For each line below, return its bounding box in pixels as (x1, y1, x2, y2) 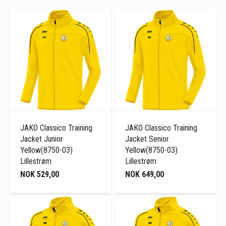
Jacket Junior (20, 134, 63, 144)
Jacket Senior (125, 134, 169, 144)
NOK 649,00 (125, 169, 164, 180)
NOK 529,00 (20, 169, 59, 180)
